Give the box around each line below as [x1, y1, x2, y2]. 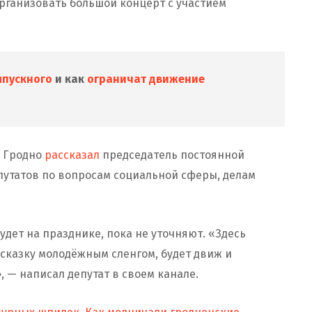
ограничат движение [87, 72, 205, 86]
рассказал [45, 148, 102, 162]
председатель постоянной [102, 148, 244, 162]
